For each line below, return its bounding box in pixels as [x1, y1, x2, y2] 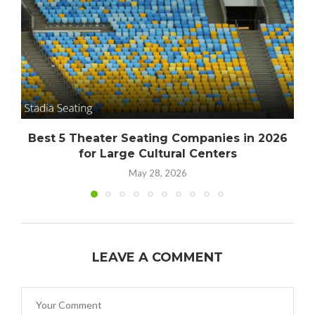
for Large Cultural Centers [78, 147, 237, 161]
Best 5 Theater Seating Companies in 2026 [27, 131, 288, 146]
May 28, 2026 [128, 167, 187, 179]
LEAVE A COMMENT [92, 249, 223, 265]
